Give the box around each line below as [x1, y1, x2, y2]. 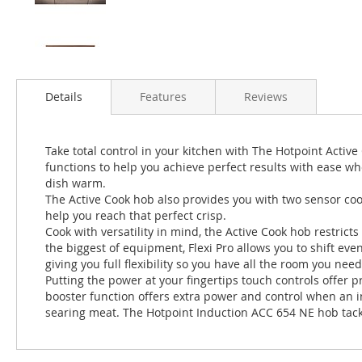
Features [140, 89, 187, 104]
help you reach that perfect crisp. [45, 208, 226, 223]
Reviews [244, 89, 288, 104]
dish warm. [45, 175, 106, 191]
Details [45, 89, 82, 104]
